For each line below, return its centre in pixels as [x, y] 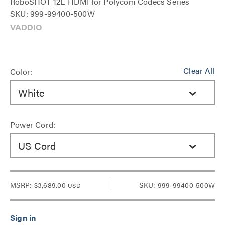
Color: [22, 72]
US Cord [37, 145]
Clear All [199, 71]
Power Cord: [33, 124]
